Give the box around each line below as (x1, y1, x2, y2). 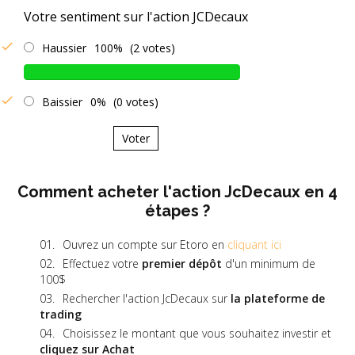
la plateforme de (227, 290, 325, 306)
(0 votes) (110, 94, 158, 109)
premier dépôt (142, 255, 222, 271)
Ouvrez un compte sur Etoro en (63, 236, 227, 252)
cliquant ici (227, 236, 281, 252)
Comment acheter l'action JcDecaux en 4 (17, 181, 338, 201)
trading (40, 306, 82, 322)
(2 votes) (127, 40, 175, 55)
